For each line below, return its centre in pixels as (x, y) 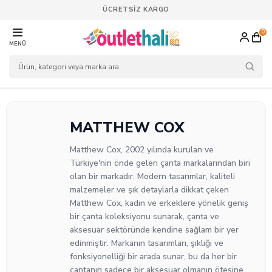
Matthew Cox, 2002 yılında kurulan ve (142, 150)
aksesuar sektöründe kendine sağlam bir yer (154, 230)
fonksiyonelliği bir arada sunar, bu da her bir (153, 257)
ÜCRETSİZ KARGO (136, 9)
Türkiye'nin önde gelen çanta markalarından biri (160, 163)
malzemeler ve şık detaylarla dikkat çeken (149, 190)
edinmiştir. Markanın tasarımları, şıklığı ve (147, 243)
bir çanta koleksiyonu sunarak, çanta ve (144, 216)
